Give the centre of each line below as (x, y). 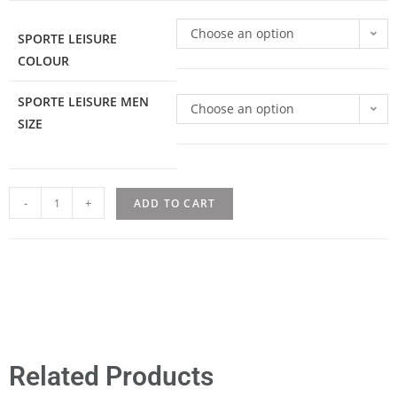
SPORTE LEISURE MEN (83, 102)
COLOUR (43, 61)
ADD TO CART (175, 204)
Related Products (111, 377)
